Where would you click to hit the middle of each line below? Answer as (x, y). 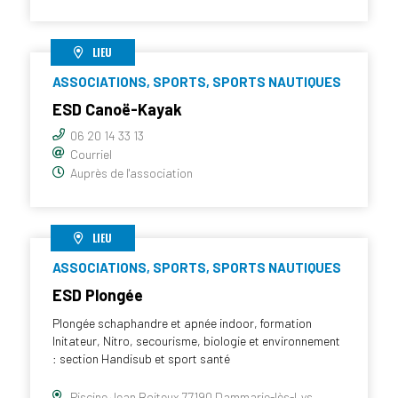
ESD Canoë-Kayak (117, 109)
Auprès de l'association (131, 172)
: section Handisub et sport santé (141, 358)
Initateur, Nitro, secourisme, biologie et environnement (196, 340)
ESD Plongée (98, 295)
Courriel (91, 154)
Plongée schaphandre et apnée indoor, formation (182, 322)
